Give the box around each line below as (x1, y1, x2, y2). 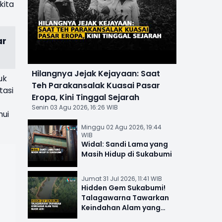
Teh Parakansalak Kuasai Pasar (31, 80, 160, 92)
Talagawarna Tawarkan (81, 193, 169, 203)
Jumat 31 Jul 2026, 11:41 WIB (81, 174, 162, 183)
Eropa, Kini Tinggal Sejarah (31, 92, 139, 104)
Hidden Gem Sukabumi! (81, 183, 166, 193)
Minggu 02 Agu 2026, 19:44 (81, 123, 162, 132)
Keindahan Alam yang (81, 203, 161, 213)
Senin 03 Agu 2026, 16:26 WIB (31, 103, 118, 112)
